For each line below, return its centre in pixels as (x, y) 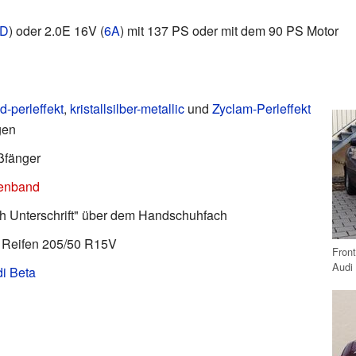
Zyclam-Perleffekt (261, 108)
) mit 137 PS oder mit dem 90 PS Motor (229, 30)
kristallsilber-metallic (127, 108)
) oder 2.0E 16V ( (56, 30)
